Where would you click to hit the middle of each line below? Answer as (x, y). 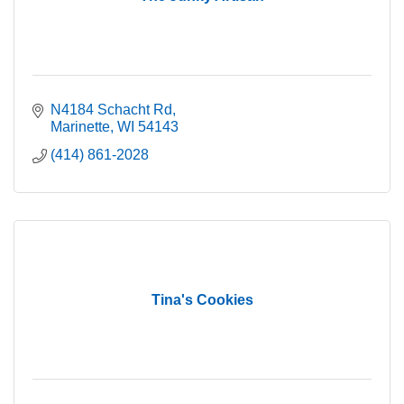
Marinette (80, 126)
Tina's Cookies (202, 299)
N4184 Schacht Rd (111, 109)
